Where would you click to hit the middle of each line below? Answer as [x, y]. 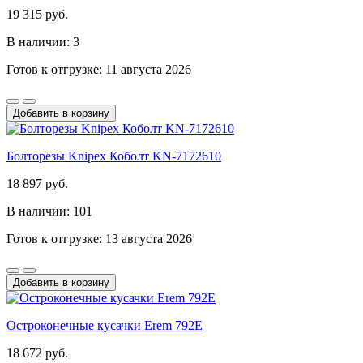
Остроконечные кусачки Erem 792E [105, 325]
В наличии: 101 [49, 211]
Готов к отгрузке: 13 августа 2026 [99, 238]
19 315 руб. [37, 14]
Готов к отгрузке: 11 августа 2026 [99, 69]
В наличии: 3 [43, 41]
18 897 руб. [37, 183]
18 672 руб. [37, 352]
